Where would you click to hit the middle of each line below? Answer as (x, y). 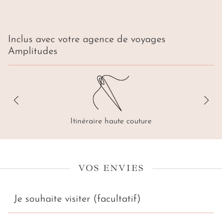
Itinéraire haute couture (111, 122)
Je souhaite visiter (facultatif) (77, 199)
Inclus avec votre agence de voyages (87, 40)
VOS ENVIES (111, 168)
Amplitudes (33, 52)
